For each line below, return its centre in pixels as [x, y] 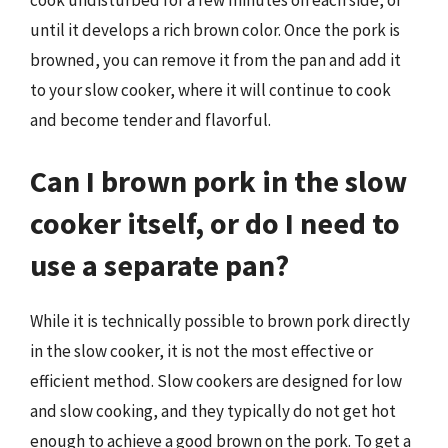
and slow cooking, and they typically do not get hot [213, 411]
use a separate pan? [159, 265]
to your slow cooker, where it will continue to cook [210, 89]
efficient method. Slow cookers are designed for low [216, 381]
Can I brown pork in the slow [218, 181]
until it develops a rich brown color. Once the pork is [215, 29]
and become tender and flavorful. [150, 119]
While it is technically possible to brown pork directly [220, 321]
